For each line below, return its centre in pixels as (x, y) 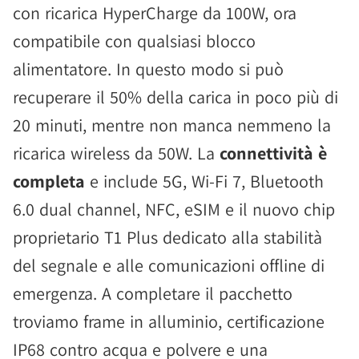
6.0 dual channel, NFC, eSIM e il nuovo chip (174, 210)
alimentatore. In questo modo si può (148, 69)
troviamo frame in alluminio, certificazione (169, 322)
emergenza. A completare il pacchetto (153, 294)
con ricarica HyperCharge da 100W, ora (155, 13)
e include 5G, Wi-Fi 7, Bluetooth (204, 182)
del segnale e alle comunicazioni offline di (169, 266)
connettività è (273, 153)
